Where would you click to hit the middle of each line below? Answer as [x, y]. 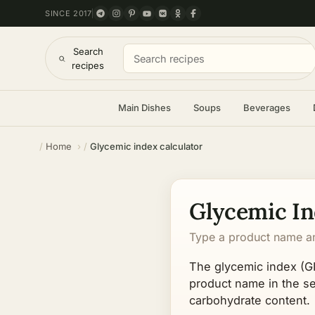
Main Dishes [144, 108]
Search [88, 51]
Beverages [266, 108]
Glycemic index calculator [146, 146]
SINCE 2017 [69, 13]
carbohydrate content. [250, 300]
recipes [88, 65]
